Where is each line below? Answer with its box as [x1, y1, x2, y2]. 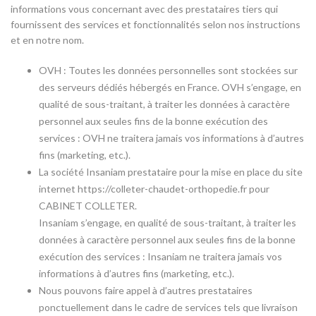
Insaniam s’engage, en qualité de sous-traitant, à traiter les [39, 217, 296, 229]
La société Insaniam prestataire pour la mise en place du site [39, 166, 303, 178]
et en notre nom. [11, 34, 84, 46]
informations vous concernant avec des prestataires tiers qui [11, 3, 278, 15]
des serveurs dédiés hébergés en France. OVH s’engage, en [39, 81, 301, 93]
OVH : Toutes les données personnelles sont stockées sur [39, 64, 298, 76]
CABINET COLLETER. [39, 200, 137, 212]
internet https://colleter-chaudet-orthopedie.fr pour [39, 183, 269, 195]
